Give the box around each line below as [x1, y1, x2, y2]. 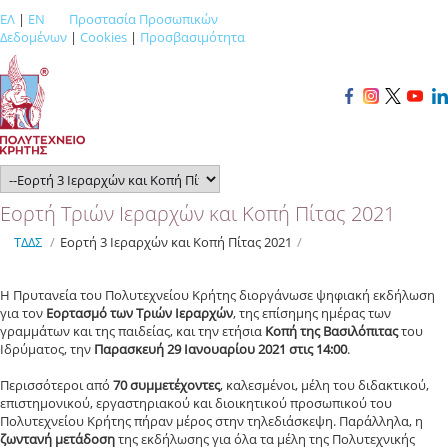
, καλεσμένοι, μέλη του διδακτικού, [220, 376, 429, 394]
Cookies [80, 28, 127, 46]
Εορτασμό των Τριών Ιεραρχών [46, 304, 233, 322]
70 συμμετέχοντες [113, 376, 220, 394]
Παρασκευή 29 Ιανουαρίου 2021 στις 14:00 [94, 340, 347, 358]
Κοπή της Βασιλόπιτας [265, 322, 398, 340]
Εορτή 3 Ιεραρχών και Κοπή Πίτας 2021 [60, 233, 292, 251]
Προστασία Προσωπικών [69, 10, 218, 28]
